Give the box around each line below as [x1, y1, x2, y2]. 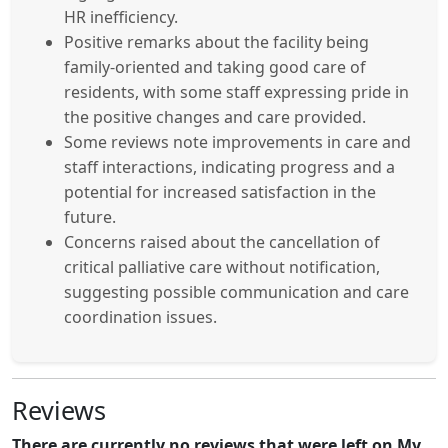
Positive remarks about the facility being [64, 30, 369, 53]
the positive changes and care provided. [64, 105, 366, 128]
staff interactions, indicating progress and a [64, 155, 395, 178]
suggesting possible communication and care [64, 280, 409, 303]
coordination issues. [64, 305, 217, 328]
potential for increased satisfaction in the [64, 180, 376, 203]
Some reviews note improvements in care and [64, 130, 411, 153]
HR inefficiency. [64, 5, 178, 28]
